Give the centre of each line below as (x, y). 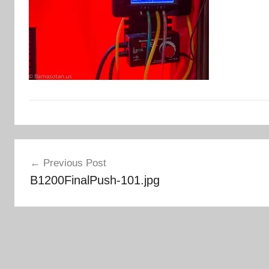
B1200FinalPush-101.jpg (95, 180)
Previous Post (74, 163)
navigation (53, 171)
